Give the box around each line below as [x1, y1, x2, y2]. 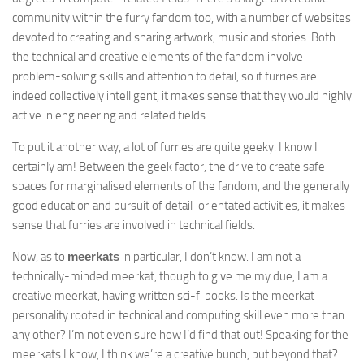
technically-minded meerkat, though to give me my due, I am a [12, 269, 327, 284]
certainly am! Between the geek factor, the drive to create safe [12, 159, 325, 174]
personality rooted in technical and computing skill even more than [12, 308, 344, 323]
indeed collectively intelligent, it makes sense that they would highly [12, 89, 352, 103]
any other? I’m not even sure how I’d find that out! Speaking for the [12, 327, 349, 342]
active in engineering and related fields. [12, 108, 208, 123]
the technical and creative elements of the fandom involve [12, 50, 303, 64]
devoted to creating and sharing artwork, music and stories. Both [12, 30, 336, 45]
